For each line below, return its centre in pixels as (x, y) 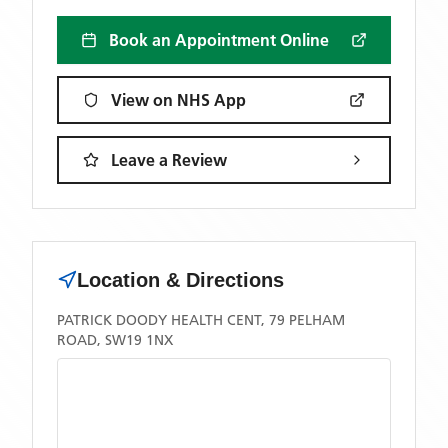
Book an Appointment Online (219, 40)
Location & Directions (180, 280)
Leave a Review (169, 160)
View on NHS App (178, 100)
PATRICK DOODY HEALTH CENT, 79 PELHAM (201, 320)
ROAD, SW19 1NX (115, 340)
